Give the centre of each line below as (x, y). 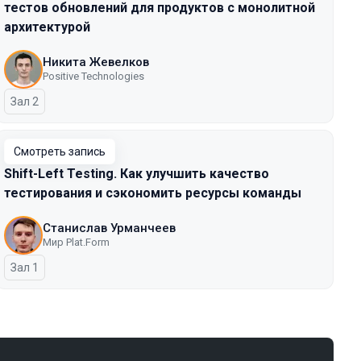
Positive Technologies (93, 76)
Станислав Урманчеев (143, 228)
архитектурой (47, 27)
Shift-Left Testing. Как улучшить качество (137, 174)
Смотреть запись (60, 151)
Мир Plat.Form (76, 242)
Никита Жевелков (96, 62)
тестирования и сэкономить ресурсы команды (153, 193)
